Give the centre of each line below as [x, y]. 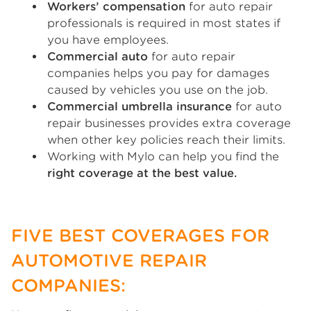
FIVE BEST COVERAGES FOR [140, 236]
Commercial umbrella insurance [140, 107]
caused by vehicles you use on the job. [158, 90]
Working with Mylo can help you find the [163, 157]
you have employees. [108, 40]
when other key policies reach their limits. [166, 140]
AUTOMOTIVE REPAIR [109, 261]
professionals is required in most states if [164, 23]
